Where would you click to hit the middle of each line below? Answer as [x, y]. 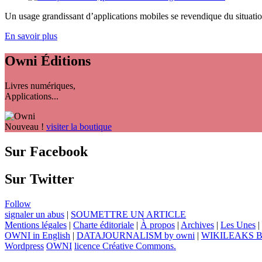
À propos [158, 225]
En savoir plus [31, 36]
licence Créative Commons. [125, 246]
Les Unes [238, 225]
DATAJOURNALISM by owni [136, 235]
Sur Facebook [46, 152]
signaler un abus [35, 214]
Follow [18, 204]
